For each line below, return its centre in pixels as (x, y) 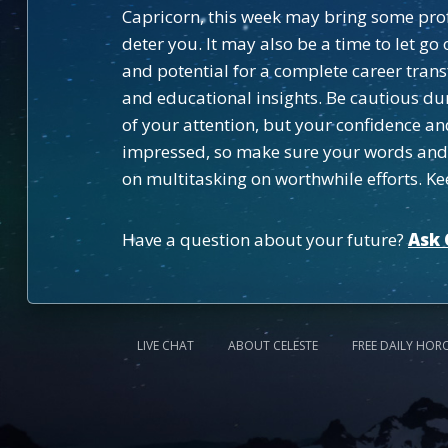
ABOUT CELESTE (273, 345)
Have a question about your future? (264, 239)
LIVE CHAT (165, 345)
